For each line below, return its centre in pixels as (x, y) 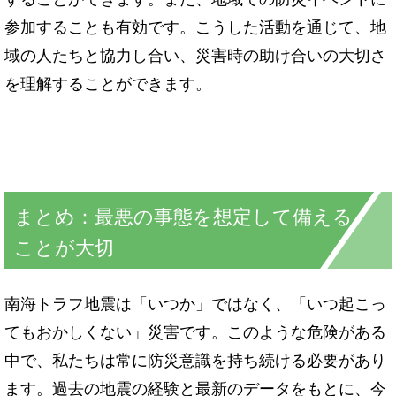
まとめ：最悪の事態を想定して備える (183, 215)
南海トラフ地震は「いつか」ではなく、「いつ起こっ (195, 302)
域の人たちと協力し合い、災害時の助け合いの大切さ (195, 54)
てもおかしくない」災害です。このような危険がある (195, 330)
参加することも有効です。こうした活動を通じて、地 (195, 26)
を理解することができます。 (108, 83)
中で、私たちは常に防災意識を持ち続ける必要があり (195, 358)
